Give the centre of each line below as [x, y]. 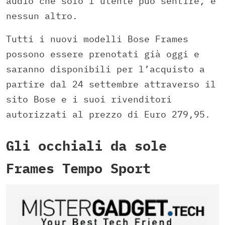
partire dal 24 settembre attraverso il [111, 84]
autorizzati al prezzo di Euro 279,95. [108, 115]
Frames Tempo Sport [78, 168]
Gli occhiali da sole [86, 146]
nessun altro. [42, 16]
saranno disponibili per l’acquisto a [105, 69]
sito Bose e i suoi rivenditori [89, 99]
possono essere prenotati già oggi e [103, 54]
